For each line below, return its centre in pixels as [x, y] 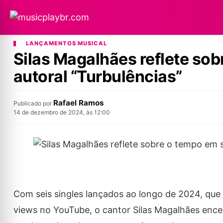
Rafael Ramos [78, 103]
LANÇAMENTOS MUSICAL [66, 43]
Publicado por [33, 103]
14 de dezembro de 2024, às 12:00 [61, 112]
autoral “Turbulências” [98, 76]
